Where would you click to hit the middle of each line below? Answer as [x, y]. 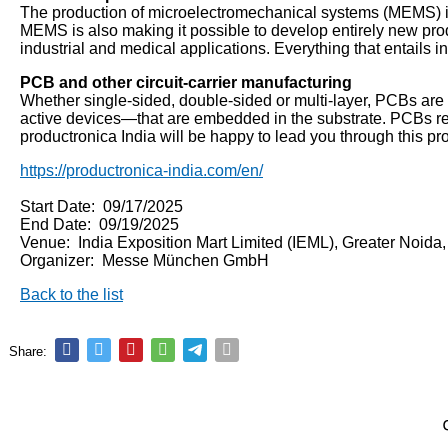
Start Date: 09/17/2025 [101, 206]
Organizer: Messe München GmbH [144, 260]
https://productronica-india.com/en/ [141, 170]
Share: [28, 351]
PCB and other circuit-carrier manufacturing [186, 82]
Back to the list [71, 294]
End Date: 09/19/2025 [99, 224]
